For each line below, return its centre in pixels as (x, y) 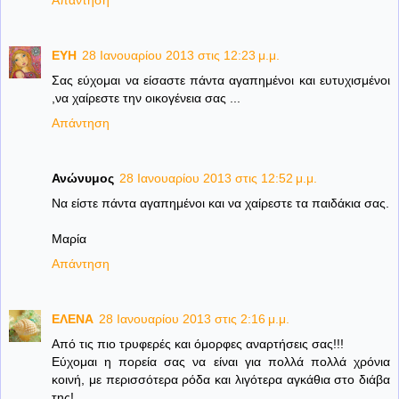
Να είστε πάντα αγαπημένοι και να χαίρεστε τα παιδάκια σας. (220, 204)
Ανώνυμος (83, 179)
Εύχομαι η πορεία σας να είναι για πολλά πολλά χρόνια (221, 362)
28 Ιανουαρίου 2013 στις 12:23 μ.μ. (181, 56)
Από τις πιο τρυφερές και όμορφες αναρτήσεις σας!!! (198, 344)
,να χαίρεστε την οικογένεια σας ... (146, 98)
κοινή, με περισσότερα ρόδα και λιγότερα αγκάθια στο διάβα (221, 380)
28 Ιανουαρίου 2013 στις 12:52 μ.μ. (218, 179)
